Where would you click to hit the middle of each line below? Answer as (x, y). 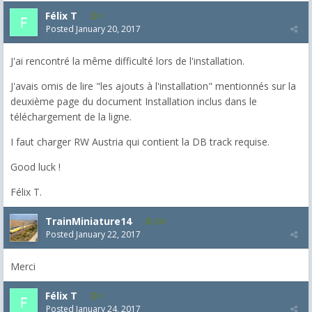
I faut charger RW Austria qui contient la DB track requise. (140, 142)
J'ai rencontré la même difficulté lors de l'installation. (127, 61)
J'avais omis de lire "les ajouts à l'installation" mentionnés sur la (153, 86)
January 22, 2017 (108, 234)
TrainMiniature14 (88, 221)
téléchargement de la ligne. (71, 117)
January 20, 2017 (108, 29)
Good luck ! (36, 167)
